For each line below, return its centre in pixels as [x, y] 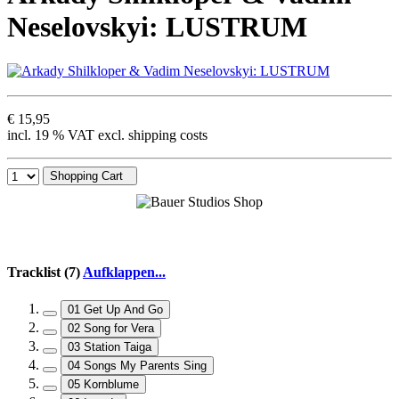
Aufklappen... [124, 273]
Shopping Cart [86, 175]
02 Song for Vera [119, 328]
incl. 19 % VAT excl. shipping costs [107, 134]
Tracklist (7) [45, 273]
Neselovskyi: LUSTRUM [157, 27]
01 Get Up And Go [123, 309]
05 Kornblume [111, 384]
